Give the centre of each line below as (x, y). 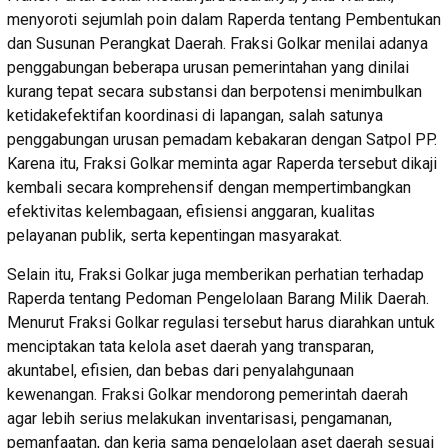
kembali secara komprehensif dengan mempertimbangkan (209, 187)
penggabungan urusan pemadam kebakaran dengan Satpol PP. (222, 139)
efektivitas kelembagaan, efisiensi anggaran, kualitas (191, 211)
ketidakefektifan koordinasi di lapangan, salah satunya (195, 115)
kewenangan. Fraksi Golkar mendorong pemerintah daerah (207, 394)
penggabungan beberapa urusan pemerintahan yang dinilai (208, 67)
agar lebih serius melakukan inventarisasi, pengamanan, (199, 418)
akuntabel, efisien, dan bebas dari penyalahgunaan (180, 370)
